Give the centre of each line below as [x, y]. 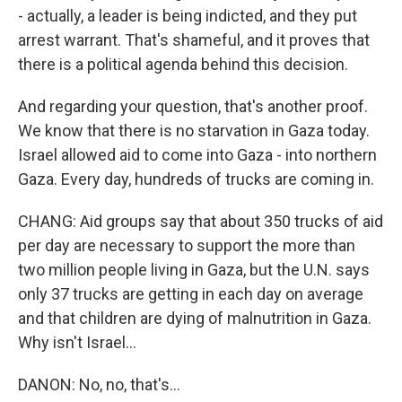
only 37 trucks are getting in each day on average [191, 294]
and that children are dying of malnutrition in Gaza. [195, 318]
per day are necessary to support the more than [187, 245]
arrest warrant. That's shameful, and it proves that [194, 40]
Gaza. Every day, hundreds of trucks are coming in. [196, 179]
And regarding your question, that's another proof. [193, 106]
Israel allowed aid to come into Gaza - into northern [197, 155]
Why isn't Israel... [77, 342]
